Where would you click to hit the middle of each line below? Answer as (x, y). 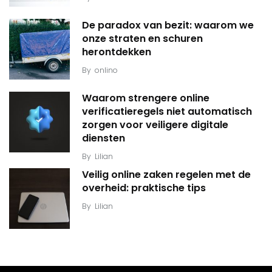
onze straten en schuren (142, 39)
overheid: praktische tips (144, 188)
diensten (104, 138)
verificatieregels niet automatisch (167, 111)
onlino (106, 70)
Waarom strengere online (146, 98)
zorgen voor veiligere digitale (155, 125)
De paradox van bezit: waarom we (168, 25)
